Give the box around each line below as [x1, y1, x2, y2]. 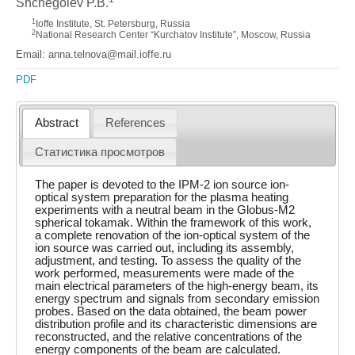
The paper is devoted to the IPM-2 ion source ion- [35, 177, 290, 191]
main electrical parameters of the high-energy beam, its [35, 279, 319, 292]
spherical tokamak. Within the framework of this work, [35, 216, 312, 229]
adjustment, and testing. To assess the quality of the [35, 254, 302, 267]
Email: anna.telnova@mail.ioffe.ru [16, 48, 171, 60]
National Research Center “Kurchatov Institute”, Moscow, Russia [36, 29, 311, 40]
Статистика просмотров [34, 145, 165, 158]
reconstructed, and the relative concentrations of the [35, 330, 303, 343]
